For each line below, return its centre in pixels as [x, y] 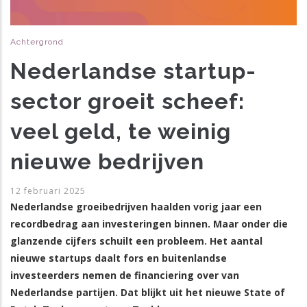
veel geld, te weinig [121, 132]
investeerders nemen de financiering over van [125, 275]
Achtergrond [37, 42]
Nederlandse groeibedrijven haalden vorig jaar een [136, 207]
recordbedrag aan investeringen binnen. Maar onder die [149, 224]
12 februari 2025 [48, 191]
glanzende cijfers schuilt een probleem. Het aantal [136, 241]
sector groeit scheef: [127, 101]
